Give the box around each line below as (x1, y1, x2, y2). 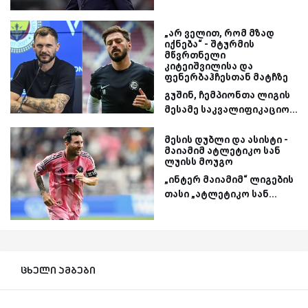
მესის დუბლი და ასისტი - (164, 133, 288, 145)
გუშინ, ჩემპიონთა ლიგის (164, 89, 290, 100)
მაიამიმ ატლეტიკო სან (164, 144, 280, 156)
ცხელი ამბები (21, 263, 96, 277)
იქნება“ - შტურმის (164, 38, 254, 49)
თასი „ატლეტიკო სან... (164, 188, 277, 199)
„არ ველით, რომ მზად (164, 27, 274, 38)
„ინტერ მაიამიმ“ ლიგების (164, 173, 294, 185)
